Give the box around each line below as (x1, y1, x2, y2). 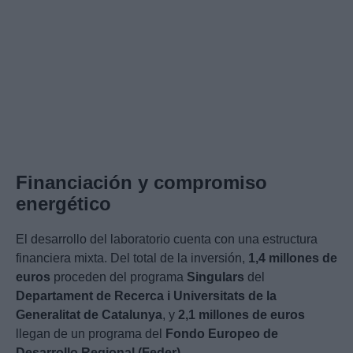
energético (16, 193, 111, 215)
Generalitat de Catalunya (16, 308, 162, 322)
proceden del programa (50, 270, 187, 284)
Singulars (187, 270, 244, 284)
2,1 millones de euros (178, 308, 305, 322)
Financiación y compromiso (16, 172, 267, 194)
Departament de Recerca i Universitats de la (16, 289, 277, 303)
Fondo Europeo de (165, 327, 278, 341)
